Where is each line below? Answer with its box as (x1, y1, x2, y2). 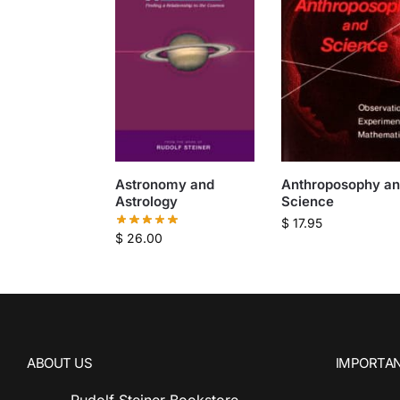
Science (280, 193, 334, 211)
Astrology (114, 193, 178, 211)
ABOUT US (27, 354, 92, 371)
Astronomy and (114, 176, 214, 194)
